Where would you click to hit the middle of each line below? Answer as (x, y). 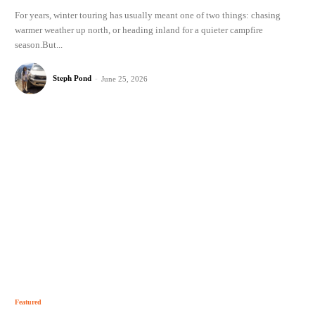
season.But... (38, 45)
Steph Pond (72, 78)
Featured (28, 302)
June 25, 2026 (124, 79)
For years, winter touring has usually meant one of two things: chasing (147, 15)
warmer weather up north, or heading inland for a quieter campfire (139, 30)
